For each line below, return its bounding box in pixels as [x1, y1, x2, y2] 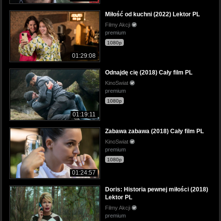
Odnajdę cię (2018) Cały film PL [105, 69, 192, 76]
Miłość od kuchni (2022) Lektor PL [105, 11, 200, 18]
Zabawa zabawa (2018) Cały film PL [105, 127, 204, 135]
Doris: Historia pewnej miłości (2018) [105, 185, 208, 193]
